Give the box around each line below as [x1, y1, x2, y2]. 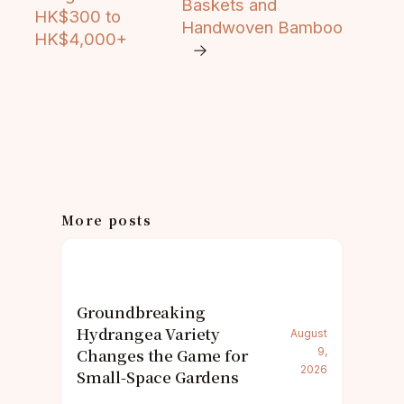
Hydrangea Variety [77, 323, 221, 345]
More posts [61, 211, 151, 230]
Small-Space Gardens [77, 366, 239, 389]
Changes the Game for [77, 344, 248, 367]
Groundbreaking [77, 301, 206, 324]
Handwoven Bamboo [181, 17, 344, 38]
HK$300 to [34, 5, 121, 26]
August [290, 326, 327, 341]
